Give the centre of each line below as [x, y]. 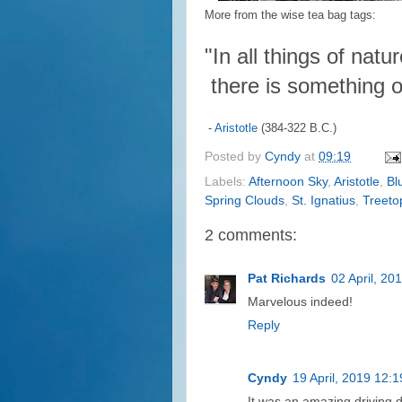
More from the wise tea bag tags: [290, 15]
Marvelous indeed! [300, 302]
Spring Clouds [245, 200]
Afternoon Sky [288, 181]
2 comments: [251, 235]
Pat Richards [287, 279]
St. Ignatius [323, 200]
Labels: [227, 181]
